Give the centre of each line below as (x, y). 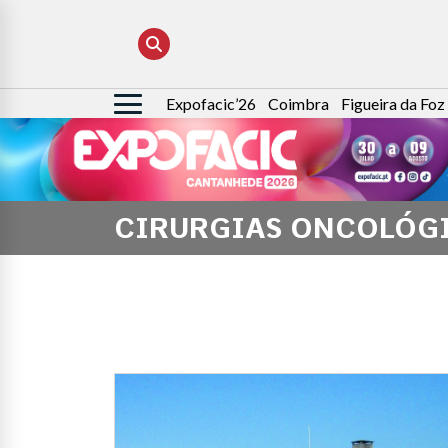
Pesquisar (149, 105)
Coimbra (298, 104)
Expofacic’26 (211, 104)
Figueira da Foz (393, 104)
